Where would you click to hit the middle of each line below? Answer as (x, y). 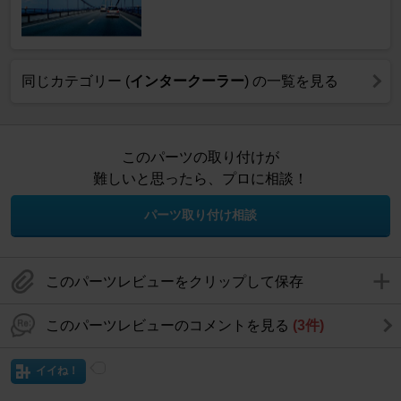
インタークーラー (187, 81)
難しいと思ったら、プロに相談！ (200, 178)
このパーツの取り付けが (200, 157)
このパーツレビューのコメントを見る (169, 325)
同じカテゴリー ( (76, 81)
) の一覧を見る (291, 81)
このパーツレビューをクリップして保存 (175, 281)
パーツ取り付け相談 (200, 214)
